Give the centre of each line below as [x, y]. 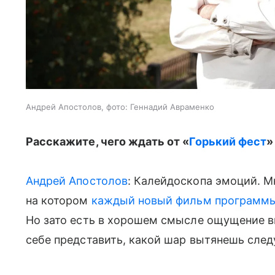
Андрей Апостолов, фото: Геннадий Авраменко [120, 107]
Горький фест [228, 142]
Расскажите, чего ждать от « [108, 142]
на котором [59, 201]
